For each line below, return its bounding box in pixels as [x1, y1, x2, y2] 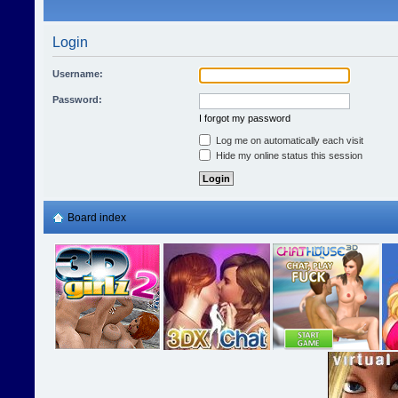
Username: [52, 68, 103, 79]
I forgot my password [199, 113, 291, 123]
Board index [68, 211, 126, 225]
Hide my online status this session [213, 150, 362, 161]
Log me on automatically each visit [213, 135, 363, 146]
